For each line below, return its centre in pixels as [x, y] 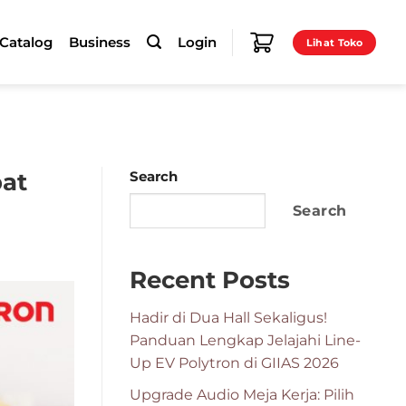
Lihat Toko [334, 42]
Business [100, 42]
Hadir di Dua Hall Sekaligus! [228, 318]
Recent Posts [210, 280]
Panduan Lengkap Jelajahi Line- [245, 340]
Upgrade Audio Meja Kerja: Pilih [242, 394]
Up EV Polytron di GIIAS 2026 [234, 363]
